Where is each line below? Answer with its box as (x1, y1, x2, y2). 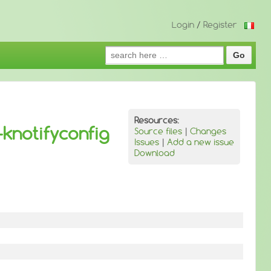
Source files (134, 126, 182, 137)
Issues (134, 137, 159, 148)
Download (134, 148, 175, 158)
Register (203, 19, 237, 30)
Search (105, 45, 134, 56)
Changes (190, 126, 226, 137)
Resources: (134, 115, 179, 126)
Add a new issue (167, 137, 234, 148)
